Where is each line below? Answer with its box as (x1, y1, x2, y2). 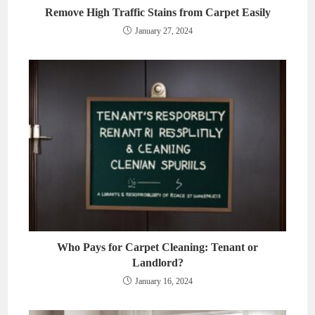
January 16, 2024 (134, 276, 193, 287)
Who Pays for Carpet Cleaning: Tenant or (57, 241, 258, 254)
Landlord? (131, 257, 184, 269)
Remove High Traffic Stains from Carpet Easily (44, 6, 271, 19)
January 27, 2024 (134, 26, 193, 37)
